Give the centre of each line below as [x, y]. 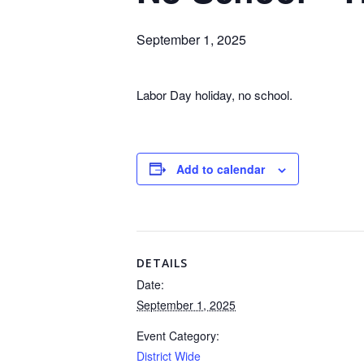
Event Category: [178, 335]
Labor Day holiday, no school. [214, 94]
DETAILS [162, 262]
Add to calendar [221, 169]
